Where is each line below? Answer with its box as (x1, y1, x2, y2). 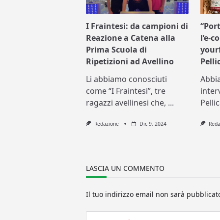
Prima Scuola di (86, 44, 147, 55)
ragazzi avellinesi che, (86, 97, 166, 109)
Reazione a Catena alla (86, 32, 176, 44)
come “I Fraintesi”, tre (86, 85, 166, 97)
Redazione (94, 120, 119, 128)
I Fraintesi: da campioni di (86, 21, 189, 32)
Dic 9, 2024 (139, 120, 166, 128)
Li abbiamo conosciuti (86, 74, 167, 85)
